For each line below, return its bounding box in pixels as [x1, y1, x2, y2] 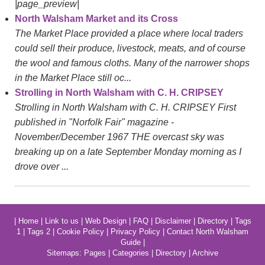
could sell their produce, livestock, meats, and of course [15, 43, 245, 54]
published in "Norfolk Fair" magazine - [15, 117, 174, 128]
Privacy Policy [111, 227, 160, 237]
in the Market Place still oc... [15, 73, 131, 83]
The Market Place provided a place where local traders [15, 28, 243, 39]
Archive [192, 248, 218, 258]
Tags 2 [27, 227, 50, 237]
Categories [112, 248, 149, 258]
